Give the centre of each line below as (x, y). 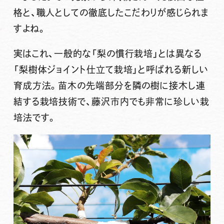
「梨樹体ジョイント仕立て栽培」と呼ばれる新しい (111, 70)
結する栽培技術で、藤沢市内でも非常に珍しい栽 (111, 102)
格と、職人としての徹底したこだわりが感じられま (111, 13)
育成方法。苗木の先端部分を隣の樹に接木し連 (109, 86)
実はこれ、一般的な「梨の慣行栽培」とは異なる (107, 54)
